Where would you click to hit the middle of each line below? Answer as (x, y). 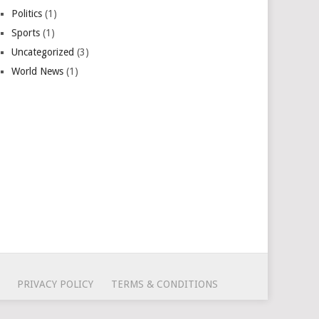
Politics (27, 14)
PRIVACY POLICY (55, 284)
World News (38, 71)
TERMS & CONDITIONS (164, 284)
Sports (26, 33)
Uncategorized (43, 52)
